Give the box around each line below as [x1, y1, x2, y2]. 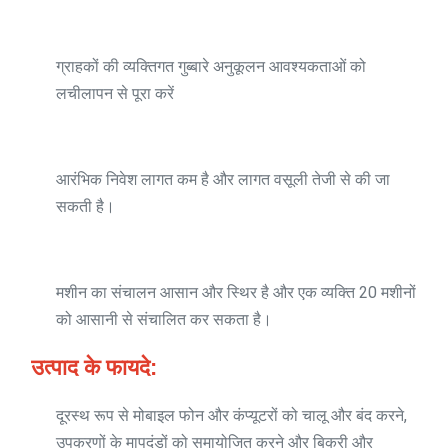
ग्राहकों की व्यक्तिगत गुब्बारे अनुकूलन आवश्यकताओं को [56, 57, 366, 76]
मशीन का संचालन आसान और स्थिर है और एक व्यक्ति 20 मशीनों [56, 283, 416, 302]
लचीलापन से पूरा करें [56, 84, 174, 103]
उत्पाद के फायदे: [31, 355, 157, 380]
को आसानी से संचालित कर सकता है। [56, 310, 272, 329]
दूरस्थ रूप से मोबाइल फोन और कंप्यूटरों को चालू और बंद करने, [56, 406, 407, 425]
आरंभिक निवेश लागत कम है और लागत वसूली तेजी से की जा [56, 170, 390, 189]
